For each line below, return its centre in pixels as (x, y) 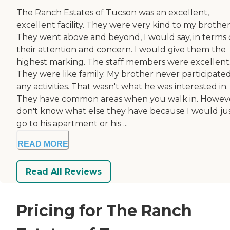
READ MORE (43, 144)
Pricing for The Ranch (104, 211)
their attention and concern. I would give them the (121, 50)
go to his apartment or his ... (72, 124)
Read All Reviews (64, 171)
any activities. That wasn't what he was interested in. (122, 87)
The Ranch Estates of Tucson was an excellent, (113, 13)
